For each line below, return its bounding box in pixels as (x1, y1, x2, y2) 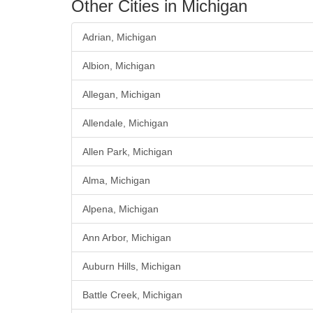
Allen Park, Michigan (82, 146, 173, 158)
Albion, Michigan (82, 60, 155, 72)
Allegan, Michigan (82, 89, 161, 101)
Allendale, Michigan (82, 117, 168, 129)
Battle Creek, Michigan (82, 289, 182, 301)
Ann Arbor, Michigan (82, 232, 171, 244)
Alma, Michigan (82, 175, 150, 187)
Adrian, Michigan (82, 31, 156, 43)
